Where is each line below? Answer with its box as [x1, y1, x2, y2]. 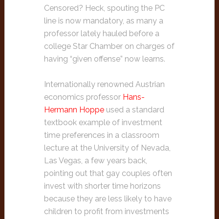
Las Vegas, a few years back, [44, 156, 147, 165]
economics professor [44, 92, 123, 102]
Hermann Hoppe [44, 105, 104, 114]
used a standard [104, 105, 164, 114]
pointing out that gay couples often [44, 169, 172, 178]
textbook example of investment [44, 118, 162, 127]
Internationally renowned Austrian [44, 80, 165, 89]
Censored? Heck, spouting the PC [44, 3, 165, 13]
